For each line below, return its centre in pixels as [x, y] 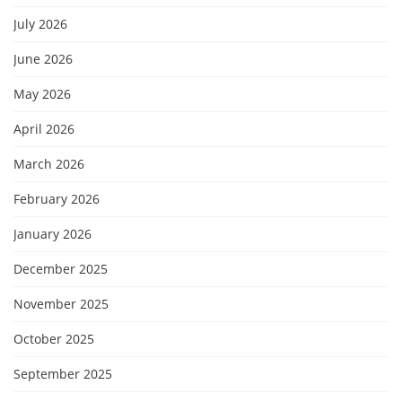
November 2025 [61, 304]
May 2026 [42, 94]
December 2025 [61, 269]
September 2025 [63, 374]
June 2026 [43, 59]
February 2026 [57, 199]
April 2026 [44, 129]
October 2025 [54, 339]
